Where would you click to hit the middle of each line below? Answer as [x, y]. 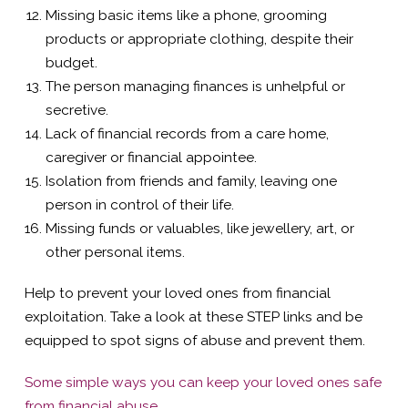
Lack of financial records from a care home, [188, 134]
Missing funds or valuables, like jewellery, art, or [200, 229]
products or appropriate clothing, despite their [200, 40]
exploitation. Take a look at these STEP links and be [193, 316]
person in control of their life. [140, 205]
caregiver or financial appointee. [152, 158]
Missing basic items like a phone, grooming [187, 16]
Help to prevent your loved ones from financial [177, 293]
